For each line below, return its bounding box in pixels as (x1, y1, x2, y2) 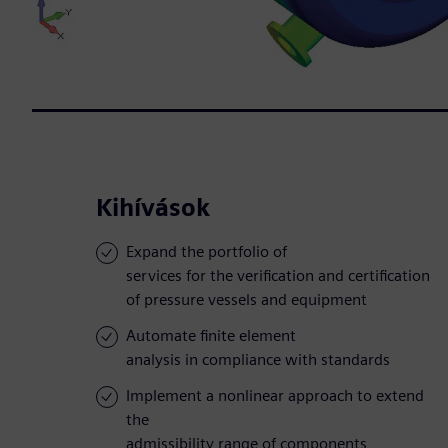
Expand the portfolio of (126, 242, 287, 262)
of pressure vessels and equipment (126, 290, 367, 310)
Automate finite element (126, 326, 296, 346)
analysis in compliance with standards (126, 350, 390, 370)
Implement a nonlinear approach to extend (126, 386, 424, 406)
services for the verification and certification (126, 266, 430, 286)
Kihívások (96, 193, 210, 223)
